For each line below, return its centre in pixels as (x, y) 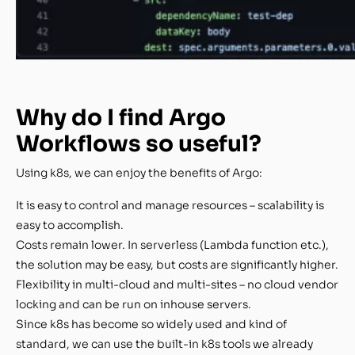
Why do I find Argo (121, 117)
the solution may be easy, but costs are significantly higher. (177, 264)
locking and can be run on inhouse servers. (134, 304)
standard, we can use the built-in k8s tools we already (164, 344)
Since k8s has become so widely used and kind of (151, 324)
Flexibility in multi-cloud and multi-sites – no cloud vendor (177, 284)
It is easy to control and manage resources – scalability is (170, 205)
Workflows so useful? (139, 143)
